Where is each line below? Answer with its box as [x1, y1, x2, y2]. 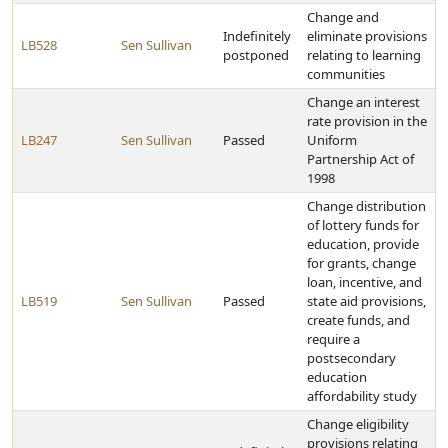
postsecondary [307, 349, 396, 367]
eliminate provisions [307, 27, 427, 45]
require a [307, 330, 360, 348]
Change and [307, 8, 379, 26]
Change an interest [307, 93, 420, 111]
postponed [223, 46, 289, 64]
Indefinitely [223, 27, 291, 45]
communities [307, 65, 385, 83]
